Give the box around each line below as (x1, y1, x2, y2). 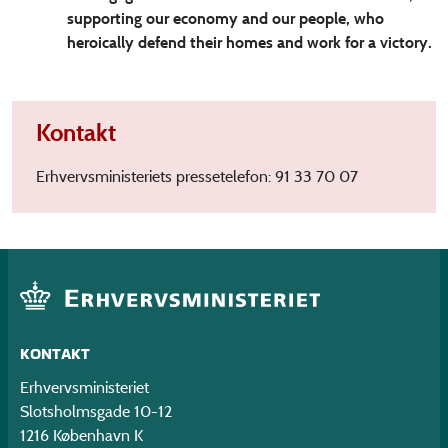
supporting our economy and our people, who (67, 8, 384, 28)
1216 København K (20, 426, 143, 446)
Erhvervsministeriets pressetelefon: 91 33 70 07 (36, 166, 358, 186)
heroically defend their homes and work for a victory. (67, 32, 432, 52)
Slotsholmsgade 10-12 (20, 402, 172, 422)
